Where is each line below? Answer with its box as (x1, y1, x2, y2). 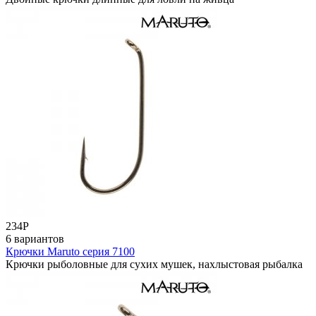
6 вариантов (6, 232, 64, 245)
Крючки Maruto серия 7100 (6, 245, 135, 257)
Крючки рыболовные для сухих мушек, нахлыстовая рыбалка (6, 257, 303, 270)
